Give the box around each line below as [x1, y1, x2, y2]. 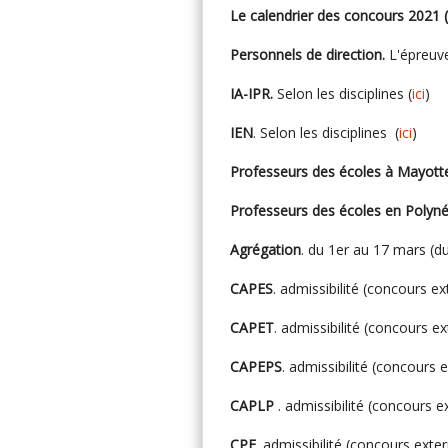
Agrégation [230, 240, 301, 259]
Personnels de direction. [230, 45, 385, 64]
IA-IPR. [230, 84, 273, 103]
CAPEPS [230, 357, 282, 376]
